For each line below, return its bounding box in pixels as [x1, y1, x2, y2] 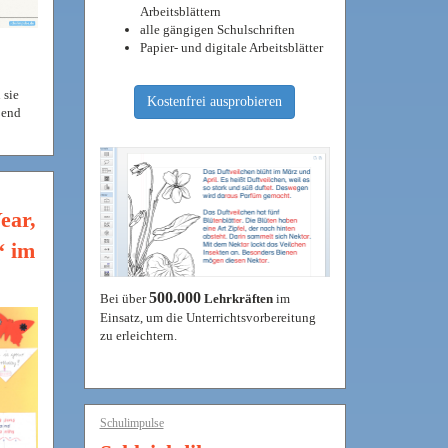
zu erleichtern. [99, 327, 177, 343]
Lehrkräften [200, 290, 273, 306]
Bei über [99, 290, 149, 306]
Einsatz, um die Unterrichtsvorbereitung [99, 309, 316, 325]
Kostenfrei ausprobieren [147, 94, 283, 109]
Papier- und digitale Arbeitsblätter [139, 40, 323, 55]
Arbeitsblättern [139, 4, 221, 19]
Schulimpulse [99, 415, 164, 430]
